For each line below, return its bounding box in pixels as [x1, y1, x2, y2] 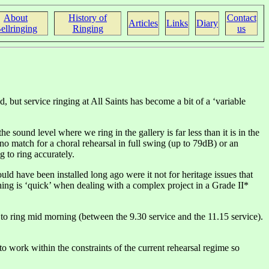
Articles [128, 18, 158, 28]
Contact [226, 13, 256, 23]
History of [68, 13, 107, 23]
